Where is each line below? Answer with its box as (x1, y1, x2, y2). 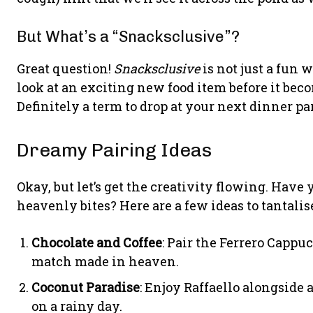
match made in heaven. (31, 253, 179, 270)
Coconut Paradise (31, 279, 140, 296)
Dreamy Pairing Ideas (17, 139, 212, 161)
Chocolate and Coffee (31, 234, 162, 251)
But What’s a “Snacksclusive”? (17, 27, 240, 46)
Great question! (17, 60, 114, 77)
